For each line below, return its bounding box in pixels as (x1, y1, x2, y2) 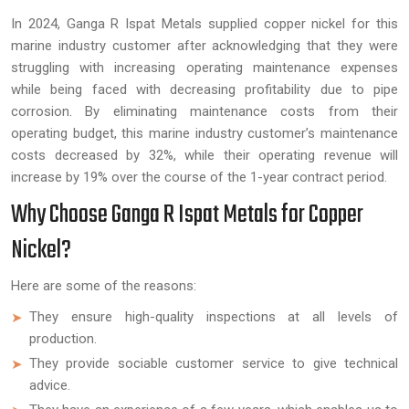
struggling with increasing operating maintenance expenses (11, 58, 398, 76)
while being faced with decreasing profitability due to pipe (11, 80, 398, 98)
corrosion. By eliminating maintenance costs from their (11, 102, 398, 120)
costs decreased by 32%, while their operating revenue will (11, 146, 398, 163)
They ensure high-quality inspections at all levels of (29, 308, 398, 325)
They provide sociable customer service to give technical (29, 354, 398, 372)
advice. (29, 376, 70, 393)
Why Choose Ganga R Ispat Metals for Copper (11, 194, 363, 235)
